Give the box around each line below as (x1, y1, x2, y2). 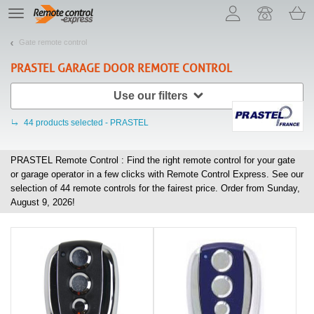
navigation (15, 18, 49, 26)
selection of (11, 182, 60, 193)
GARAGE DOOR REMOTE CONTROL (55, 61, 232, 75)
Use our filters (114, 89, 188, 102)
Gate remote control (19, 37, 87, 46)
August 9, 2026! (11, 196, 75, 207)
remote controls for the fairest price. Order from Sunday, (70, 182, 300, 193)
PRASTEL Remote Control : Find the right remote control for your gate (11, 154, 295, 165)
